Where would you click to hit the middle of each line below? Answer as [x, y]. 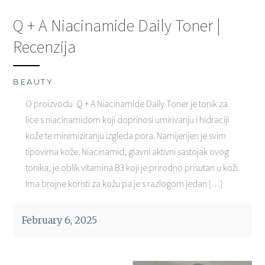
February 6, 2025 [60, 220]
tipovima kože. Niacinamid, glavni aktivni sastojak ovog [127, 151]
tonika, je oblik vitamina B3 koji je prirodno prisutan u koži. [132, 167]
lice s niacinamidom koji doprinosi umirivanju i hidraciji [127, 119]
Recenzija [45, 46]
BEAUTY [33, 81]
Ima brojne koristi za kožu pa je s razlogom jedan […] [124, 183]
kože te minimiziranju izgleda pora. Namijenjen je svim [125, 135]
